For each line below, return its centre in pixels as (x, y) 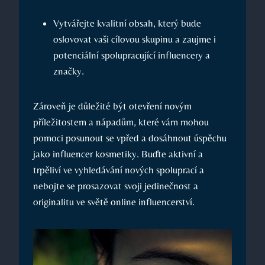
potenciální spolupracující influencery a (132, 55)
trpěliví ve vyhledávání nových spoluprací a (119, 170)
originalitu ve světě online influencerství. (114, 202)
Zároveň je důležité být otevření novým (112, 106)
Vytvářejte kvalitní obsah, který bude (127, 23)
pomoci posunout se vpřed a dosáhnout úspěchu (130, 138)
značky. (69, 71)
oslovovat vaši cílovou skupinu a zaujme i (135, 39)
